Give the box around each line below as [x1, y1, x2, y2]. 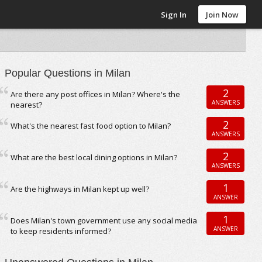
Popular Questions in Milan [5, 67, 131, 79]
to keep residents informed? [11, 226, 112, 236]
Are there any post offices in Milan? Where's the [11, 89, 181, 99]
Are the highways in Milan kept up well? [11, 184, 150, 194]
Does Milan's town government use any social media [11, 215, 198, 226]
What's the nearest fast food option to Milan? [11, 120, 171, 131]
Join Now [206, 9, 239, 20]
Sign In [161, 9, 187, 20]
